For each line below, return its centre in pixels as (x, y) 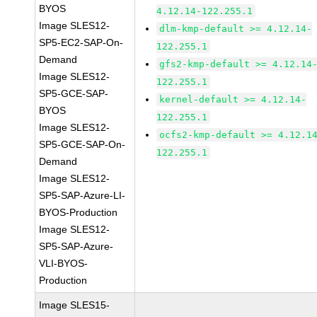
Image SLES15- (75, 305)
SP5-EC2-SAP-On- (81, 42)
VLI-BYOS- (64, 263)
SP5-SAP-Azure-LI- (82, 195)
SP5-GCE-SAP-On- (82, 144)
